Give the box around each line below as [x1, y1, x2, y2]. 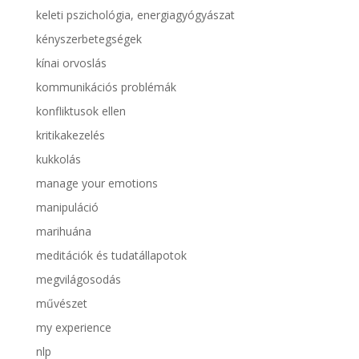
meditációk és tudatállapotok [35, 247, 187, 263]
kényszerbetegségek [35, 30, 142, 46]
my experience [35, 319, 111, 335]
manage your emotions [35, 175, 158, 191]
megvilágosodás [35, 271, 121, 287]
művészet [35, 295, 87, 311]
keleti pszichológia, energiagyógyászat [35, 6, 235, 22]
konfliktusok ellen [35, 103, 126, 119]
